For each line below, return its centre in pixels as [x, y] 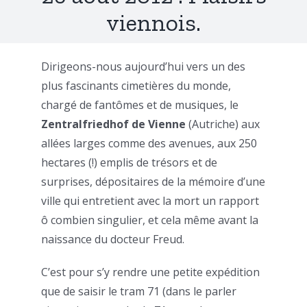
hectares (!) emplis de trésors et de [129, 163]
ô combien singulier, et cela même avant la [150, 220]
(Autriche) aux [223, 124]
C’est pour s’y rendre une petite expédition [150, 272]
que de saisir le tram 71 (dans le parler [139, 292]
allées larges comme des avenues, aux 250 [149, 144]
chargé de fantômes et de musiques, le [140, 105]
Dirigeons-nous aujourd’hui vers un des [143, 67]
